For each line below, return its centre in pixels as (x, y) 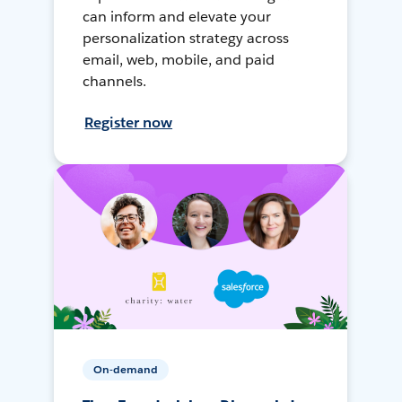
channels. (115, 82)
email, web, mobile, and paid (179, 60)
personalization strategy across (186, 39)
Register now (129, 123)
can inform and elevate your (177, 17)
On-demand (126, 370)
